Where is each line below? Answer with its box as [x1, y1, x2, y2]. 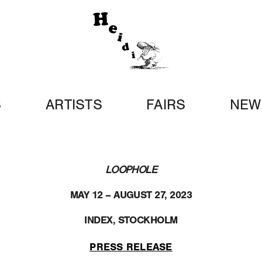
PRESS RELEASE [89, 243, 173, 254]
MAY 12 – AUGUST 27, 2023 [70, 191, 192, 202]
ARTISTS [45, 99, 102, 114]
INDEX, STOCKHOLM [84, 216, 178, 227]
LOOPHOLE [105, 166, 157, 177]
